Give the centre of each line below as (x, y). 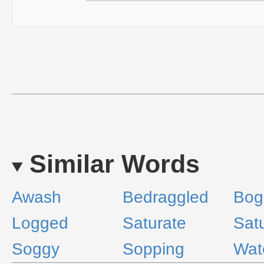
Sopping (154, 249)
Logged (40, 223)
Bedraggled (166, 197)
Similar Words (114, 164)
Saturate (154, 223)
